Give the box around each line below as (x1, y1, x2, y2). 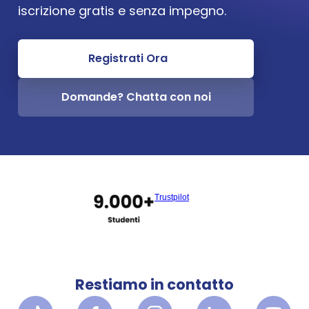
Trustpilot (154, 192, 189, 202)
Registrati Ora (88, 50, 168, 66)
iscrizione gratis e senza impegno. (18, 2, 226, 19)
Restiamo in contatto (75, 275, 234, 295)
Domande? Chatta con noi (61, 89, 211, 105)
